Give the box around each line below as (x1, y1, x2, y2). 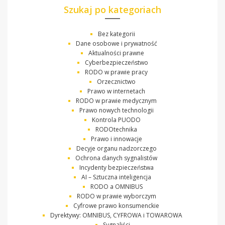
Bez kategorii (97, 29, 135, 38)
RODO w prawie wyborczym (76, 191, 156, 200)
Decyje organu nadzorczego (76, 144, 157, 153)
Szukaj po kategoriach (64, 3, 161, 16)
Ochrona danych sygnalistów (75, 153, 157, 162)
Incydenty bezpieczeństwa (79, 163, 154, 172)
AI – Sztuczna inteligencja (81, 172, 151, 181)
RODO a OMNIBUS (90, 182, 143, 191)
